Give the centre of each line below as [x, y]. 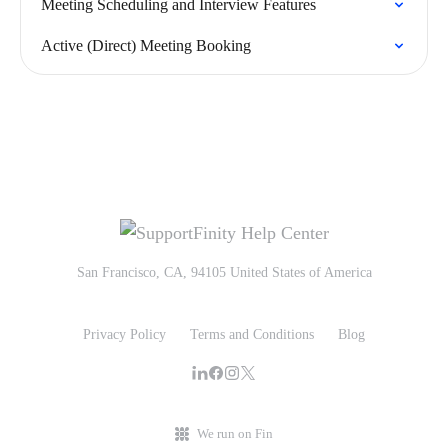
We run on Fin [235, 434]
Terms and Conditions [252, 335]
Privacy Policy [124, 335]
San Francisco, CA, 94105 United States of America [224, 273]
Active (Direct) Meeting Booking [146, 45]
